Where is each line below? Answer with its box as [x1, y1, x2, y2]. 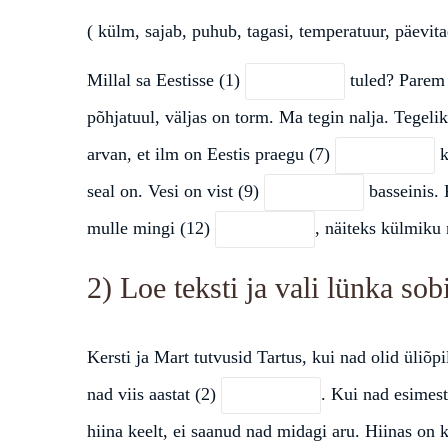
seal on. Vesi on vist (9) [87, 180, 264, 201]
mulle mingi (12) [87, 217, 215, 238]
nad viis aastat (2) [87, 383, 221, 404]
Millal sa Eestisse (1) [87, 69, 245, 90]
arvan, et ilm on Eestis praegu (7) [87, 143, 335, 164]
